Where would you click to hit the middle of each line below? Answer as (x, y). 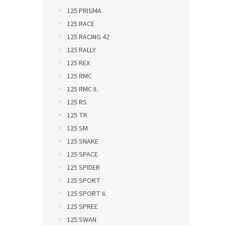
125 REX (78, 63)
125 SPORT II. (87, 194)
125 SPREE (82, 207)
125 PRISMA (84, 11)
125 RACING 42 (88, 37)
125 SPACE (82, 155)
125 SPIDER (83, 168)
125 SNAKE (83, 142)
